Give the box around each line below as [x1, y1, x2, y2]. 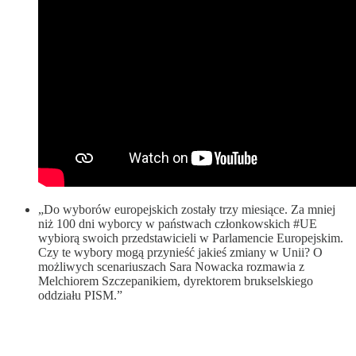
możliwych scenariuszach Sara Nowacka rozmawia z [38, 259, 304, 273]
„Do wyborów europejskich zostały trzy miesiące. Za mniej [38, 202, 335, 216]
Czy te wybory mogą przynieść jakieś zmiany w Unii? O [38, 245, 323, 259]
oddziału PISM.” [38, 288, 122, 302]
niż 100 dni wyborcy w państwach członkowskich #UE [38, 216, 317, 230]
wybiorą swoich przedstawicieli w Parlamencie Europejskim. [38, 230, 343, 245]
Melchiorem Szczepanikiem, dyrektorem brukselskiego [38, 273, 313, 288]
